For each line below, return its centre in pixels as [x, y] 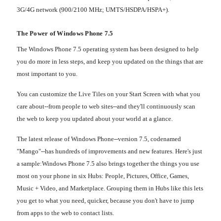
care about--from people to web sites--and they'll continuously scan [106, 106]
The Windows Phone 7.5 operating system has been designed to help [108, 49]
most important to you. [47, 74]
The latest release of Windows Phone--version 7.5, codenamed [99, 139]
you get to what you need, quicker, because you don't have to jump [106, 200]
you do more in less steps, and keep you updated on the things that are [110, 61]
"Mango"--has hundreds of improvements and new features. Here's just [110, 151]
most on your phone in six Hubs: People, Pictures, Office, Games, [103, 176]
